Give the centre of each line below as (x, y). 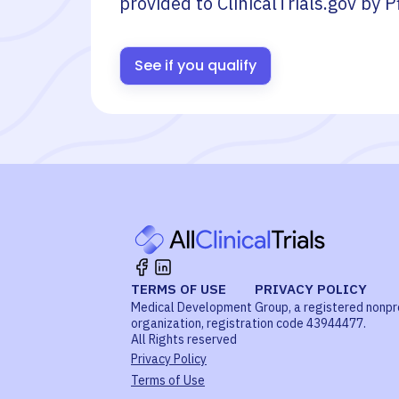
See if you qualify (195, 65)
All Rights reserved (184, 339)
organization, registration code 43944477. (248, 323)
